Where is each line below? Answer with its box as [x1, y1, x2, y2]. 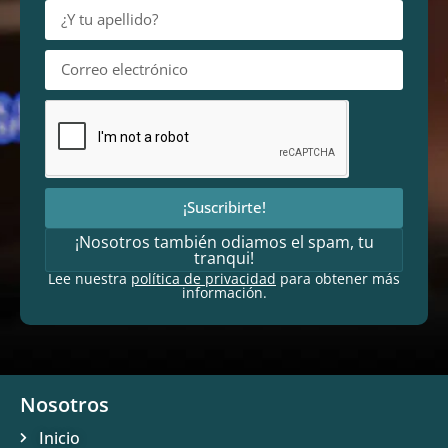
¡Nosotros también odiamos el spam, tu [74, 230, 374, 253]
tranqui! [194, 246, 254, 269]
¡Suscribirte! [182, 197, 266, 218]
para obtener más [276, 268, 400, 288]
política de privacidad [131, 268, 276, 288]
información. [181, 282, 267, 302]
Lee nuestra [48, 268, 131, 288]
